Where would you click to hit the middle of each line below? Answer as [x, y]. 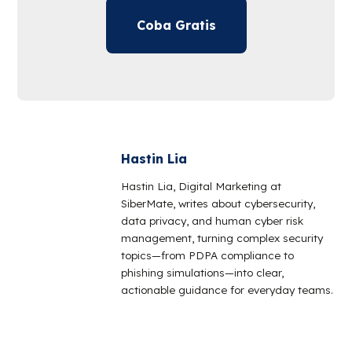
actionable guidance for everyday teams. [227, 290]
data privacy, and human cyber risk [213, 221]
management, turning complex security [222, 238]
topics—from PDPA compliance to [208, 255]
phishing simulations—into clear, [203, 273]
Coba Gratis [176, 25]
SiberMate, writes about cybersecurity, [218, 203]
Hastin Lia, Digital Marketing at [202, 186]
